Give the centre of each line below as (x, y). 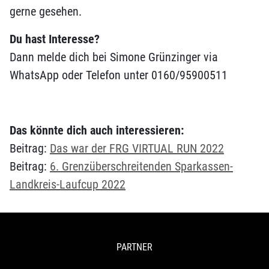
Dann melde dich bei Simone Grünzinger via (114, 57)
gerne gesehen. (46, 11)
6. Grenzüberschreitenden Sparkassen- (141, 166)
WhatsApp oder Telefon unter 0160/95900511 (119, 75)
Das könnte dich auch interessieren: (97, 130)
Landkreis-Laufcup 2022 (68, 184)
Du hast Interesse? (55, 39)
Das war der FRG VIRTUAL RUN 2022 (137, 148)
